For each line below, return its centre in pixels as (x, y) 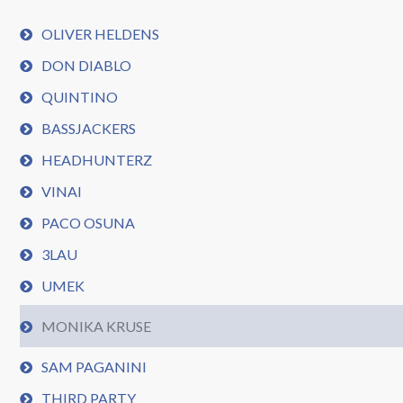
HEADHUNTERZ (97, 160)
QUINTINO (80, 97)
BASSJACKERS (89, 128)
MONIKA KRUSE (97, 326)
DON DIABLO (87, 65)
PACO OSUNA (89, 223)
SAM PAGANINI (94, 367)
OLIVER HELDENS (101, 34)
